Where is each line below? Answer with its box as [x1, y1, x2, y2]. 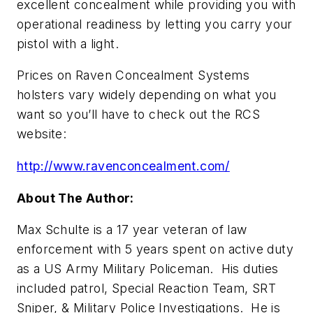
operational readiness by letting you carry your [17, 16, 293, 31]
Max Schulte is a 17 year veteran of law [17, 222, 247, 238]
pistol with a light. [17, 36, 119, 51]
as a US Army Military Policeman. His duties [17, 261, 279, 277]
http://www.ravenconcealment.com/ [17, 158, 230, 173]
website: [17, 126, 67, 142]
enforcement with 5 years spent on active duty [17, 242, 293, 257]
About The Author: [17, 190, 134, 205]
